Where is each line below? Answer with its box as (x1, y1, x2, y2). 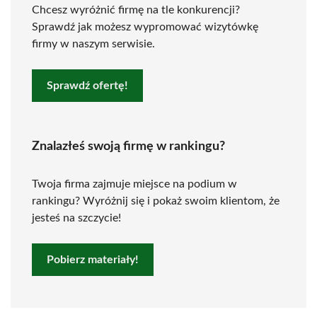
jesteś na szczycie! (32, 212, 121, 224)
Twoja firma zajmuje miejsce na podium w (32, 178, 237, 190)
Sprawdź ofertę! (47, 80, 128, 91)
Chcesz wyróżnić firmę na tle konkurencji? (32, 4, 240, 16)
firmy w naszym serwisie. (32, 38, 155, 50)
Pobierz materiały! (47, 254, 139, 265)
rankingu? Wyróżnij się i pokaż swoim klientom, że (32, 195, 279, 207)
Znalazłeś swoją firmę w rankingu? (32, 140, 225, 153)
